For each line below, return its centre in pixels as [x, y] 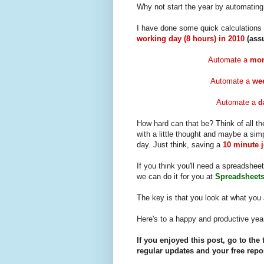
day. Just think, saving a [180, 145]
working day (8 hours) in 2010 [191, 39]
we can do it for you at [176, 177]
